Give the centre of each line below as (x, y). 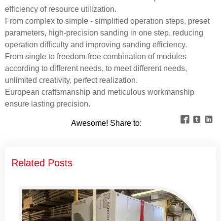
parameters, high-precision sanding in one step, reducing (104, 33)
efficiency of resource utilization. (61, 9)
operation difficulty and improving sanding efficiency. (96, 44)
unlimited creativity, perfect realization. (71, 80)
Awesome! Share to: (107, 123)
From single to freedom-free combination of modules (96, 56)
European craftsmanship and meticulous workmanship (100, 92)
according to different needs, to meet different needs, (96, 68)
